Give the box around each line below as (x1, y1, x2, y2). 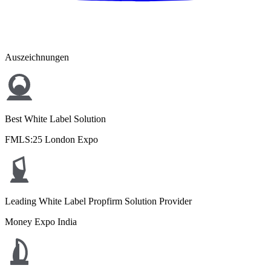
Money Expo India (5, 217, 77, 227)
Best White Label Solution (5, 114, 106, 124)
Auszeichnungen (5, 52, 69, 62)
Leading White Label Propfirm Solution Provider (5, 196, 192, 206)
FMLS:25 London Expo (5, 134, 98, 145)
